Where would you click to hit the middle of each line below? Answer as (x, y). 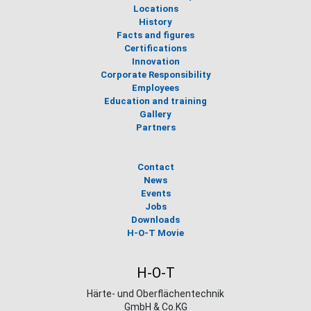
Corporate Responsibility (155, 75)
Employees (155, 88)
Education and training (155, 101)
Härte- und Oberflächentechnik (155, 294)
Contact (155, 167)
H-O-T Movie (155, 233)
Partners (155, 127)
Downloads (155, 220)
